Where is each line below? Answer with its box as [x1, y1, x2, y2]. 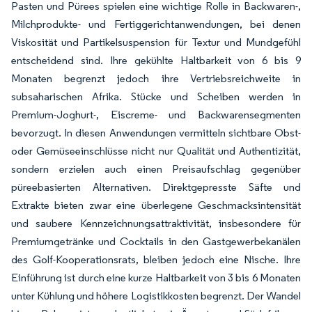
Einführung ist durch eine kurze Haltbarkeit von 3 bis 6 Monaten [11, 270, 301, 284]
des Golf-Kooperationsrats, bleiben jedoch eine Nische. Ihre [11, 252, 301, 266]
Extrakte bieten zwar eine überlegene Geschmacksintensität [11, 198, 301, 212]
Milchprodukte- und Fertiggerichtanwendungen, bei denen [11, 17, 301, 31]
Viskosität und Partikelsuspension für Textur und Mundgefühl [11, 35, 301, 49]
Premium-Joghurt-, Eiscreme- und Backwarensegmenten [11, 107, 301, 121]
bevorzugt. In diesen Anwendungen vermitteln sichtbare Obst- [11, 125, 301, 139]
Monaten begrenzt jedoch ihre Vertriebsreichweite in [11, 71, 301, 85]
